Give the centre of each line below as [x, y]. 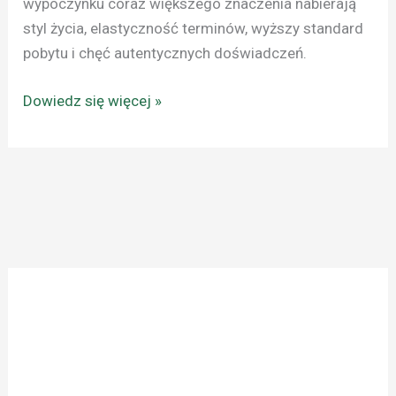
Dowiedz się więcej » [93, 100]
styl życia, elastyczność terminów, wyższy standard [194, 29]
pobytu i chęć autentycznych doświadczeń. [165, 53]
